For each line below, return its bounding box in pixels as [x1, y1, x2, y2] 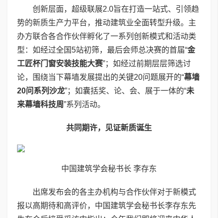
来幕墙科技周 [17, 100, 64, 109]
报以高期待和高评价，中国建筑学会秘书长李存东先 [17, 201, 196, 210]
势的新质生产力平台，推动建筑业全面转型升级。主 [17, 18, 196, 27]
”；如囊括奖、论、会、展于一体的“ [65, 86, 186, 95]
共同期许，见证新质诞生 [66, 123, 152, 132]
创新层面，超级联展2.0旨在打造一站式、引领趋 [17, 4, 199, 13]
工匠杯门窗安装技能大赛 [17, 59, 103, 68]
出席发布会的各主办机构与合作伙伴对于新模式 [17, 187, 196, 196]
